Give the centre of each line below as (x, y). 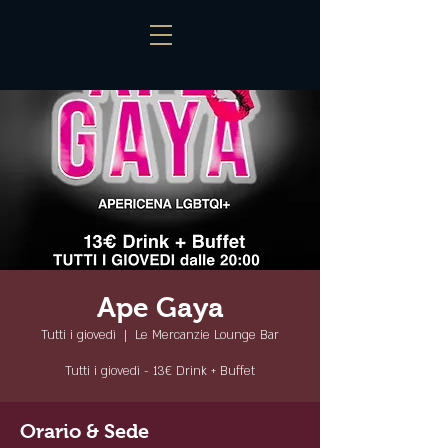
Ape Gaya (160, 307)
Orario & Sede (84, 431)
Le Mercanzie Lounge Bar (207, 335)
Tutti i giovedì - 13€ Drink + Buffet (160, 371)
